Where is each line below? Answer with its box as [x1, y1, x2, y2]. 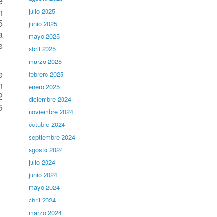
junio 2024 [29, 170, 58, 179]
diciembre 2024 [29, 94, 72, 104]
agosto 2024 [29, 145, 63, 154]
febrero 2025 [29, 69, 64, 78]
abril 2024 [29, 195, 56, 204]
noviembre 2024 [29, 107, 74, 116]
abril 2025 [29, 44, 56, 53]
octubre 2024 [29, 120, 65, 129]
